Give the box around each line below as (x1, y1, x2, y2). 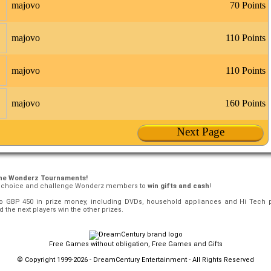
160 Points (225, 97, 266, 108)
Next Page (176, 125, 224, 138)
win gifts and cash (147, 181, 209, 190)
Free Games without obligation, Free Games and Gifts (48, 240, 223, 248)
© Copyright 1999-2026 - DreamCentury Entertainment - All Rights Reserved (17, 255, 254, 264)
